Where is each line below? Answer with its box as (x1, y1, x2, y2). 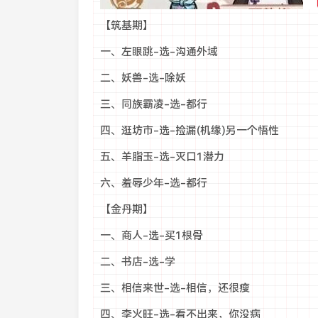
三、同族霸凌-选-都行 (99, 98, 207, 111)
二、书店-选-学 (99, 256, 175, 268)
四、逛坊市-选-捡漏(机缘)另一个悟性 (99, 124, 279, 137)
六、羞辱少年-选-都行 (99, 177, 207, 190)
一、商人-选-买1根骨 (99, 229, 203, 242)
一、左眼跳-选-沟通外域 (99, 45, 218, 58)
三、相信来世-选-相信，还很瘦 (99, 282, 250, 295)
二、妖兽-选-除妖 (99, 72, 186, 84)
